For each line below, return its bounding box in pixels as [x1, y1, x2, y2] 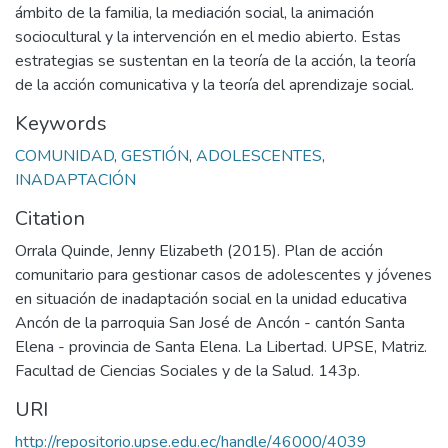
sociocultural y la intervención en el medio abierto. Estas [15, 26, 401, 48]
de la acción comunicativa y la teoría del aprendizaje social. [15, 74, 414, 96]
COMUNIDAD [15, 145, 114, 167]
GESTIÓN [121, 145, 189, 167]
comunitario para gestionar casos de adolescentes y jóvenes [15, 264, 432, 286]
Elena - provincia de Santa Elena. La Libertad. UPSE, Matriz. [15, 336, 427, 358]
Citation [15, 205, 85, 232]
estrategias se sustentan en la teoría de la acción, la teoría [15, 50, 416, 72]
